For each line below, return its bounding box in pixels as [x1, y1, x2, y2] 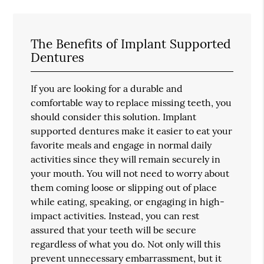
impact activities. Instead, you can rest [31, 209, 200, 222]
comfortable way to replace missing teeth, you [31, 96, 232, 108]
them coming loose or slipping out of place [31, 181, 217, 193]
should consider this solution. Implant [31, 110, 197, 123]
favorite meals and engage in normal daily [31, 138, 212, 151]
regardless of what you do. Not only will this [31, 237, 221, 250]
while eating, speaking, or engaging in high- [31, 195, 225, 207]
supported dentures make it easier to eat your [31, 124, 233, 137]
